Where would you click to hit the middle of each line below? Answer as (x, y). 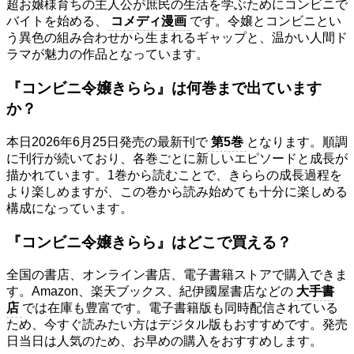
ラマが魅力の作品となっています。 (107, 55)
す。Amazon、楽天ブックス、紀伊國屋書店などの (150, 292)
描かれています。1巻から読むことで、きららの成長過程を (174, 175)
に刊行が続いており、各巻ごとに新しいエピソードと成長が (177, 158)
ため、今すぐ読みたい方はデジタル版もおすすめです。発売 (177, 325)
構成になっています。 (70, 208)
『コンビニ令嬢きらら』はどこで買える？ (149, 242)
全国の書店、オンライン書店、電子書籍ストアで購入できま (177, 275)
